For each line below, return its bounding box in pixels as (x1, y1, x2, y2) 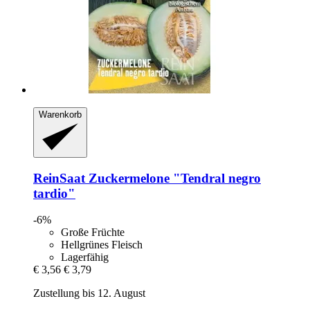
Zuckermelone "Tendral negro (85, 170, 261, 185)
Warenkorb (39, 109, 82, 120)
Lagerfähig (61, 251, 109, 264)
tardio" (33, 185, 75, 201)
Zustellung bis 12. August (33, 287, 145, 300)
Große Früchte (61, 226, 125, 239)
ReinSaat (33, 170, 85, 185)
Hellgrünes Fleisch (61, 239, 143, 251)
